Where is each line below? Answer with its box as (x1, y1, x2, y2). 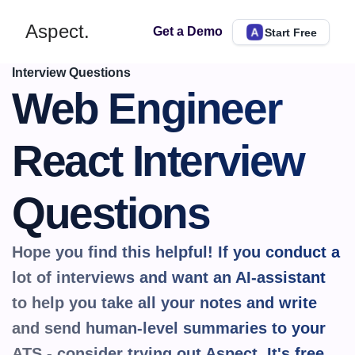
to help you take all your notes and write (12, 294, 317, 311)
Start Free (264, 25, 317, 38)
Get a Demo (153, 25, 223, 38)
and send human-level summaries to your (12, 319, 326, 337)
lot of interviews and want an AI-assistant (12, 269, 326, 286)
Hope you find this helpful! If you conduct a (12, 243, 340, 261)
